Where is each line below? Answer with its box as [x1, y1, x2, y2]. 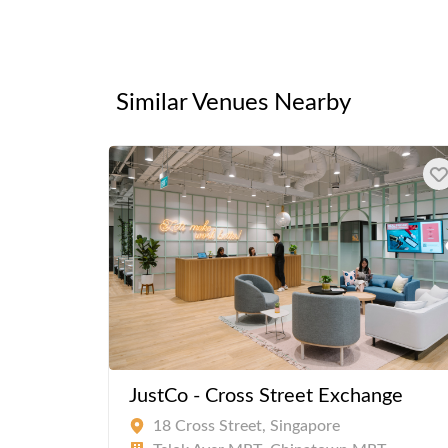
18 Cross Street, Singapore [153, 418, 340, 435]
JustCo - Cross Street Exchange [129, 386, 403, 407]
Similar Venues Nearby [116, 91, 351, 116]
